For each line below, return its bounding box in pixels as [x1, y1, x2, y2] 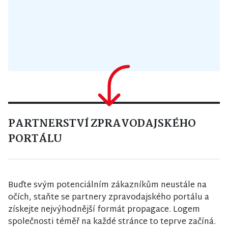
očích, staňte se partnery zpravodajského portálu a [8, 190, 209, 206]
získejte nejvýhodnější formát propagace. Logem [8, 203, 200, 218]
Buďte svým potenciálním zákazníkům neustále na [8, 178, 207, 193]
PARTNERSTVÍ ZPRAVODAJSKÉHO [8, 115, 196, 133]
